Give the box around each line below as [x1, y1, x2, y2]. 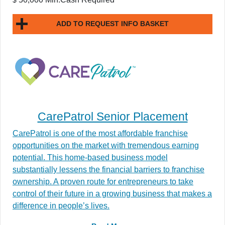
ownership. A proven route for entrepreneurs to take [13, 177, 193, 186]
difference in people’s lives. [13, 201, 109, 210]
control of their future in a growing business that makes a [13, 189, 212, 198]
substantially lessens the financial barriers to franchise [13, 165, 204, 174]
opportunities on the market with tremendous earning [13, 141, 199, 150]
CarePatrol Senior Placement [37, 109, 188, 123]
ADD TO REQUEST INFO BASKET [56, 20, 169, 28]
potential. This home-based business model [13, 153, 168, 162]
